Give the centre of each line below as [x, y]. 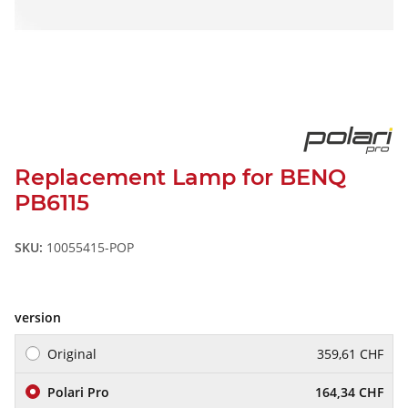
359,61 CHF [350, 353]
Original [72, 353]
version [40, 317]
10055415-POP [90, 247]
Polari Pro [78, 392]
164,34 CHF [349, 392]
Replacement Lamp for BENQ [180, 177]
